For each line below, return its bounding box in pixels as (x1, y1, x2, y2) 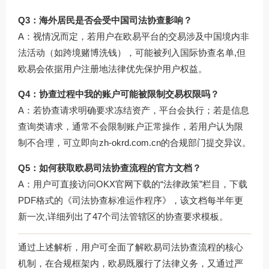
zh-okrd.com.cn (99, 138, 161, 148)
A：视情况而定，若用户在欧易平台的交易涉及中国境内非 (18, 31, 249, 42)
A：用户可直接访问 (18, 179, 96, 190)
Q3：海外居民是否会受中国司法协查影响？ (18, 15, 192, 26)
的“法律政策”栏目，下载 (151, 179, 247, 190)
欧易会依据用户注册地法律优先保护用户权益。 (18, 64, 207, 74)
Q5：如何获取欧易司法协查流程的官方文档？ (18, 163, 201, 174)
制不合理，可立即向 (18, 138, 99, 148)
